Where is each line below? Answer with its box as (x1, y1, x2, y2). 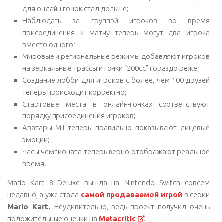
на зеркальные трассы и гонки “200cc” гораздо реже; (22, 64, 199, 72)
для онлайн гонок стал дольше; (22, 4, 129, 13)
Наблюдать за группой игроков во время (22, 16, 210, 25)
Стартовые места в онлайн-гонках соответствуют (22, 100, 210, 108)
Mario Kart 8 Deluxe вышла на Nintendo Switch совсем (7, 178, 210, 187)
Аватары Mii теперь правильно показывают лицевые (22, 123, 210, 132)
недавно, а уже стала (7, 190, 81, 199)
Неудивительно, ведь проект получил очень (54, 202, 210, 211)
